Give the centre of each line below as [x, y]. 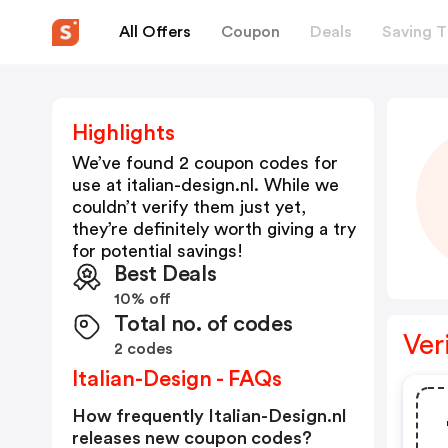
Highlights [123, 133]
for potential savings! [157, 251]
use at [99, 185]
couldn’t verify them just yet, [189, 207]
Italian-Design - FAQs [177, 379]
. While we [296, 185]
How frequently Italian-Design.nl [209, 416]
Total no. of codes [203, 324]
